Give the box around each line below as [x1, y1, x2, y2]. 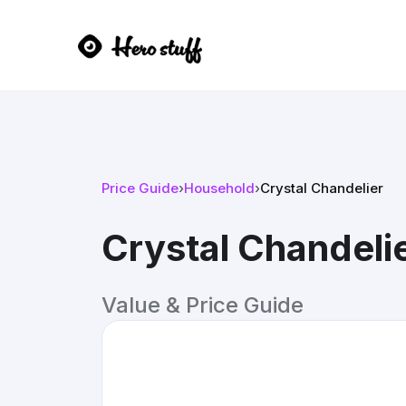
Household [184, 179, 255, 197]
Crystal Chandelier [260, 179, 383, 197]
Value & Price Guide [101, 292, 304, 318]
